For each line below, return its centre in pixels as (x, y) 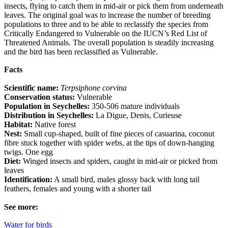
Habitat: (18, 124)
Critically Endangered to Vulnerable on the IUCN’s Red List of (106, 33)
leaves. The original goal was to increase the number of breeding (107, 15)
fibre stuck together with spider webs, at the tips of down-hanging (109, 143)
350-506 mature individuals (135, 106)
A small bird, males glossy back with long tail (126, 179)
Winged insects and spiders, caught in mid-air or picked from (119, 161)
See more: (21, 207)
